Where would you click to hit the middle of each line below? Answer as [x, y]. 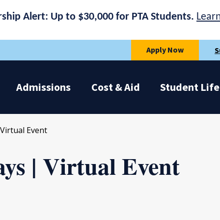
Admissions [44, 87]
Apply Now [165, 49]
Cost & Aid [115, 87]
